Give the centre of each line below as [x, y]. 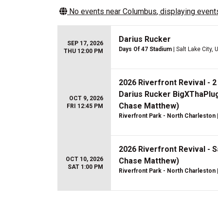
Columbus [140, 11]
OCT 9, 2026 [86, 98]
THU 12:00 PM [83, 51]
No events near [95, 11]
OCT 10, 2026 [84, 159]
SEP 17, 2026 [85, 43]
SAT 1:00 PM [85, 167]
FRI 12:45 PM [85, 106]
